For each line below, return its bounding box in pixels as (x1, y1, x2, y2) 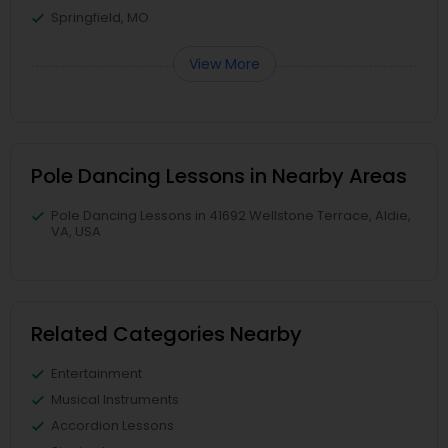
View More (188, 54, 260, 74)
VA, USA (51, 222, 101, 241)
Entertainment (51, 364, 142, 383)
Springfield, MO (51, 8, 149, 27)
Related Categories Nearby (31, 320, 302, 348)
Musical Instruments (51, 390, 179, 409)
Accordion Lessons (51, 416, 174, 435)
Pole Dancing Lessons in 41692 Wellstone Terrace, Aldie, (51, 206, 411, 225)
